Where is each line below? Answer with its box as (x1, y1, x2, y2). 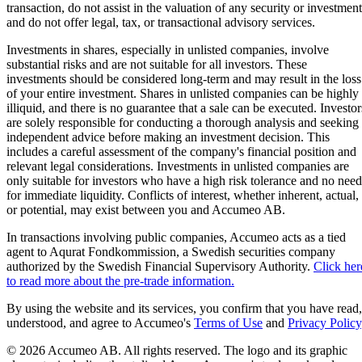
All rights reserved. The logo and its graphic (124, 343, 347, 358)
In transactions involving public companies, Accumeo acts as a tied (6, 230, 346, 245)
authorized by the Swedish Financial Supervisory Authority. (6, 259, 314, 274)
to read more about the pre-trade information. (6, 274, 234, 288)
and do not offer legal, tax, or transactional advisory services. (6, 15, 315, 30)
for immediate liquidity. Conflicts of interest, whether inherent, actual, (6, 188, 359, 203)
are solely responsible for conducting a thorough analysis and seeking (6, 116, 359, 130)
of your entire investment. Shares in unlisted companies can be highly (6, 86, 359, 101)
